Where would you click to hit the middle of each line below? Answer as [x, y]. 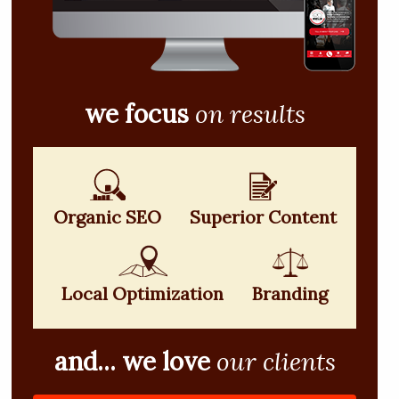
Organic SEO [107, 216]
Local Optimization [143, 293]
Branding [290, 293]
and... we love [132, 361]
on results [250, 114]
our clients [276, 361]
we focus [136, 114]
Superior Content [263, 216]
